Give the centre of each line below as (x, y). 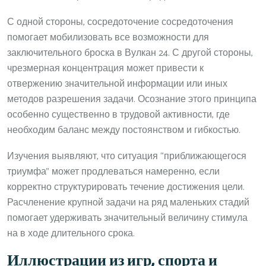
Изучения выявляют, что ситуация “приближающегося (127, 156)
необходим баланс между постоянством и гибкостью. (124, 130)
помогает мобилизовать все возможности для (108, 37)
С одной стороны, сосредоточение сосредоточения (120, 22)
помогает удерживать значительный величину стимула (127, 218)
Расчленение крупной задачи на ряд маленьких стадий (128, 202)
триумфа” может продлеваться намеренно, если (113, 172)
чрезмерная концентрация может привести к (105, 68)
